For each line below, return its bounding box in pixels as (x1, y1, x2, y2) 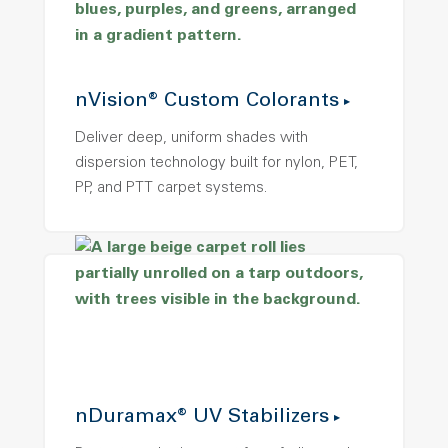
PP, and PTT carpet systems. (75, 181, 267, 197)
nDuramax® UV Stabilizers (75, 408, 329, 429)
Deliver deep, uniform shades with (75, 131, 308, 147)
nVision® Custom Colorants (75, 92, 339, 113)
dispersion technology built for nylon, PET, (75, 156, 358, 172)
